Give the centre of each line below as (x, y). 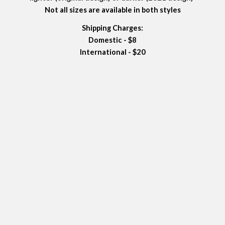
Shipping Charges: (113, 28)
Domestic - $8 (113, 40)
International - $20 (113, 52)
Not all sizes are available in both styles (113, 10)
